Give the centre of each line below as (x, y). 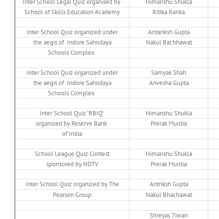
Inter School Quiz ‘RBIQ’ (72, 113)
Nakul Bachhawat (169, 43)
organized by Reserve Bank (72, 124)
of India (72, 134)
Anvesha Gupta (169, 83)
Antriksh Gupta (169, 184)
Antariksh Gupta (169, 32)
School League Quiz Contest (72, 154)
